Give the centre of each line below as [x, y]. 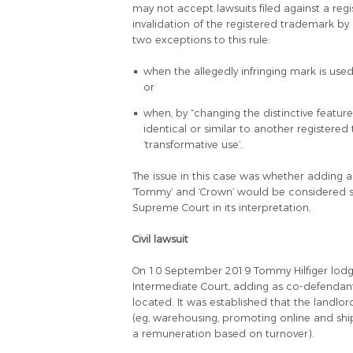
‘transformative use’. [193, 144]
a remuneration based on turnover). [223, 333]
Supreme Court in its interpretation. [222, 207]
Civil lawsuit [160, 239]
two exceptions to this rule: [201, 39]
